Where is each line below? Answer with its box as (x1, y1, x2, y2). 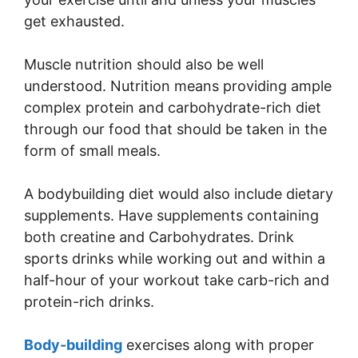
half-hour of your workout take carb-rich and (24, 272, 329, 288)
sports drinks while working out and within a (24, 250, 325, 267)
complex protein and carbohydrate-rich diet (24, 99, 321, 116)
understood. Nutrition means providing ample (24, 78, 332, 94)
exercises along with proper (122, 336, 314, 353)
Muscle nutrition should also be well (24, 56, 264, 73)
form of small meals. (24, 142, 161, 159)
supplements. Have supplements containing (24, 207, 319, 224)
